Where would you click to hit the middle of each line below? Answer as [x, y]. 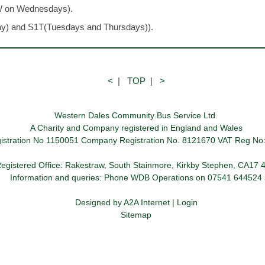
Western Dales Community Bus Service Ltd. [136, 115]
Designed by [99, 202]
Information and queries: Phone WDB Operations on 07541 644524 [136, 177]
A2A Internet [146, 202]
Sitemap [136, 215]
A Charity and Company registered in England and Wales [136, 128]
